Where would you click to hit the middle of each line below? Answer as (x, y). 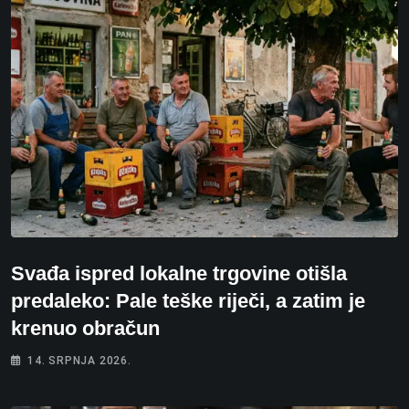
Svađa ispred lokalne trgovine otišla (179, 273)
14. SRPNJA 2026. (79, 360)
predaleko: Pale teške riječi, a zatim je (188, 300)
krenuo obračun (85, 328)
